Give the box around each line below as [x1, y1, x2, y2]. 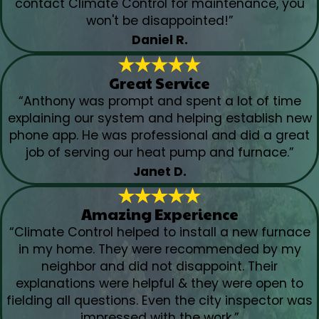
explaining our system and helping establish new [7, 109, 312, 127]
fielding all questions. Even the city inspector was [6, 291, 313, 309]
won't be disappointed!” [85, 12, 234, 30]
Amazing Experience [80, 202, 239, 224]
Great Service [109, 71, 210, 93]
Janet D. [132, 162, 187, 180]
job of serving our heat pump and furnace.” [25, 143, 294, 161]
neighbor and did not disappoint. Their [41, 257, 278, 275]
